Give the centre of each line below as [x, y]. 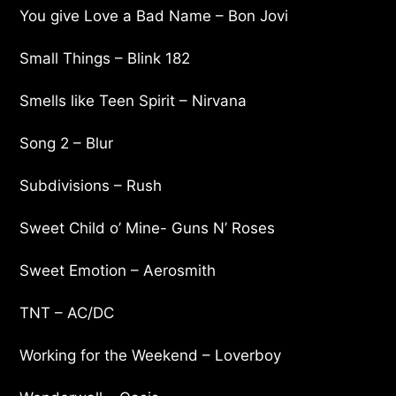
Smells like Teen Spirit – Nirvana [133, 100]
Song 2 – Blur [67, 143]
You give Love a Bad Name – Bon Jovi [154, 15]
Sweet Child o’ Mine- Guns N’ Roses [148, 228]
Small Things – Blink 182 [105, 58]
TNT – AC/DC [67, 312]
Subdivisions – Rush [91, 185]
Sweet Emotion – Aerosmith [118, 270]
